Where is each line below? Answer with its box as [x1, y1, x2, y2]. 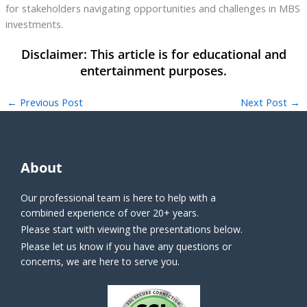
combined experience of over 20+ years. [21, 206, 199, 219]
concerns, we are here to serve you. [21, 255, 180, 269]
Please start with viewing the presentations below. [21, 223, 243, 236]
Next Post [241, 95, 291, 110]
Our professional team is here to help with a [21, 191, 216, 204]
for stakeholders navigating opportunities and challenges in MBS [5, 1, 300, 16]
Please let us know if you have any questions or [21, 240, 232, 254]
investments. [5, 17, 63, 32]
